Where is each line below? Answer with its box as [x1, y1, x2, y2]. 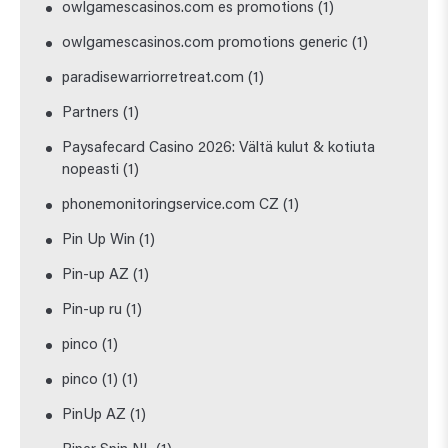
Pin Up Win [62, 232, 136, 248]
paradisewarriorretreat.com [62, 70, 245, 86]
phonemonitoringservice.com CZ [62, 197, 280, 213]
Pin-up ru [62, 302, 123, 318]
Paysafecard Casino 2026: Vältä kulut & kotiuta [62, 140, 376, 156]
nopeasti [62, 162, 120, 178]
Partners [62, 105, 120, 121]
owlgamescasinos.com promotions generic [62, 35, 349, 51]
